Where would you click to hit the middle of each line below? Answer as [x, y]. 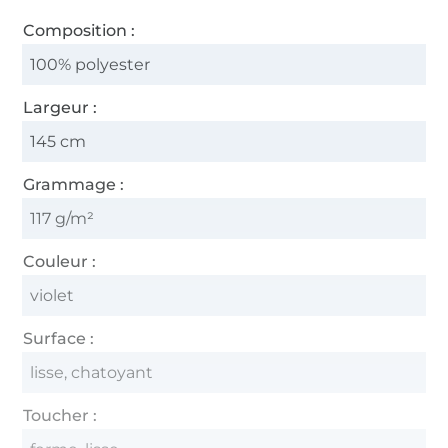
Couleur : [60, 261]
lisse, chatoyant [92, 372]
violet [52, 295]
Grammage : [74, 184]
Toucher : [60, 415]
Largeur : [60, 107]
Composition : [79, 30]
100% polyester [90, 64]
